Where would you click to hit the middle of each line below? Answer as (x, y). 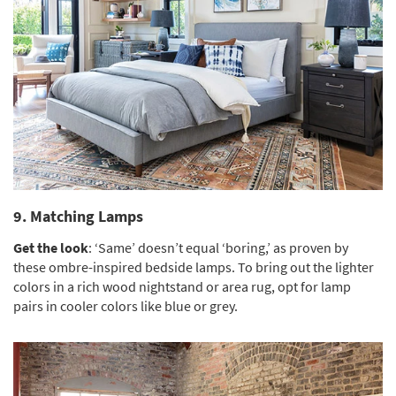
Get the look (51, 248)
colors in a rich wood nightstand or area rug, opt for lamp (182, 287)
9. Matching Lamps (78, 217)
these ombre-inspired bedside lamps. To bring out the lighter (194, 267)
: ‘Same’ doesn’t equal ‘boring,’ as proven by (218, 248)
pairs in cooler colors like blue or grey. (126, 306)
